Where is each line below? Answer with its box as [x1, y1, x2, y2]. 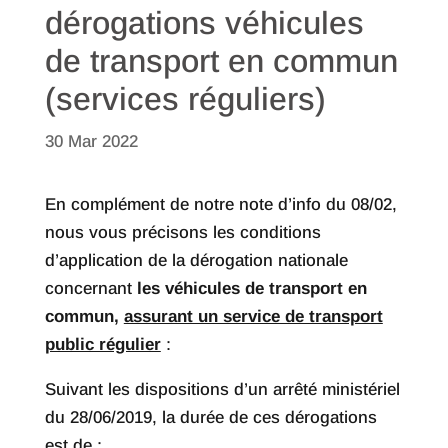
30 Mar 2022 [44, 132, 138, 152]
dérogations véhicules [44, 5, 364, 42]
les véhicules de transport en [136, 279, 367, 299]
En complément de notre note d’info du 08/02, [44, 195, 397, 215]
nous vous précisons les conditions [44, 223, 321, 243]
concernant [44, 279, 137, 299]
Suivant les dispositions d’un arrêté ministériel [44, 380, 400, 400]
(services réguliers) [44, 81, 326, 118]
